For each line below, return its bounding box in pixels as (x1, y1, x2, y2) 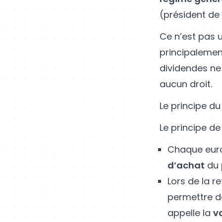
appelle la (167, 206, 213, 219)
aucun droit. (160, 77, 212, 90)
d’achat (167, 159, 205, 171)
